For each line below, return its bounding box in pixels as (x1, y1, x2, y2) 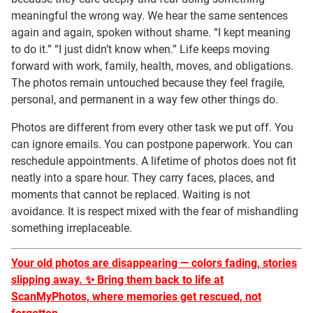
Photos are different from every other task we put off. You (11, 121, 293, 134)
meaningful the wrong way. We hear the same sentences (11, 9, 288, 22)
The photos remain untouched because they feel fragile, (11, 76, 284, 89)
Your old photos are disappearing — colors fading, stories (11, 256, 297, 270)
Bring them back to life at (94, 273, 224, 286)
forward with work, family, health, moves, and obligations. (11, 59, 293, 73)
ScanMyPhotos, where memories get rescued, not (11, 290, 261, 303)
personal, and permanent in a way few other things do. (11, 93, 278, 106)
